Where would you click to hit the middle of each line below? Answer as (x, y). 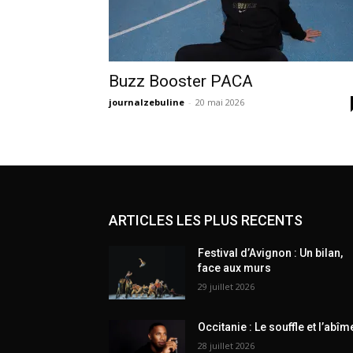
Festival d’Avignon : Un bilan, (271, 253)
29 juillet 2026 (227, 286)
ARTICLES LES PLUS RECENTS (206, 220)
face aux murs (235, 268)
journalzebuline (147, 102)
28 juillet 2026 (227, 345)
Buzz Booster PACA (181, 81)
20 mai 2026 (220, 102)
